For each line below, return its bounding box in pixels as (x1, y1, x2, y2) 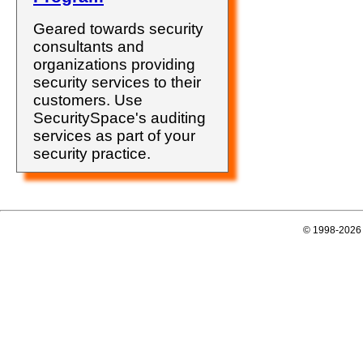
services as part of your (33, 127, 195, 144)
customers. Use (33, 92, 143, 109)
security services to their (33, 74, 201, 91)
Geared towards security (33, 20, 203, 37)
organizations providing (33, 56, 195, 73)
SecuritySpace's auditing (33, 109, 206, 126)
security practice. (33, 145, 151, 162)
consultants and (33, 38, 144, 55)
